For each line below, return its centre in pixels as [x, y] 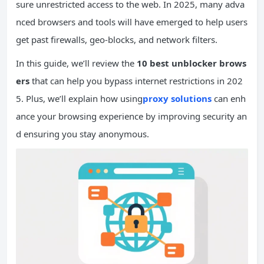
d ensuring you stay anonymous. [82, 134]
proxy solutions [177, 98]
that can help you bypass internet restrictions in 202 [136, 81]
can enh [229, 98]
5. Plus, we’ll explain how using [79, 98]
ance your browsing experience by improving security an [131, 116]
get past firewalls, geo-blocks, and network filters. [117, 39]
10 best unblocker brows [192, 63]
